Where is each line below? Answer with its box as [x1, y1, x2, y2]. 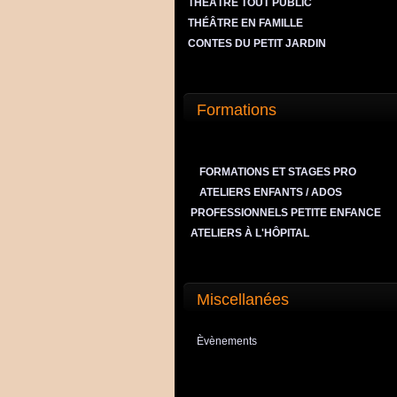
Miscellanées [197, 291, 289, 308]
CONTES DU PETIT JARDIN [188, 37, 329, 50]
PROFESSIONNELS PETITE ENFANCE [191, 206, 384, 219]
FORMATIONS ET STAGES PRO [199, 166, 356, 178]
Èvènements [197, 335, 257, 347]
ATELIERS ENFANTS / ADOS [199, 186, 342, 198]
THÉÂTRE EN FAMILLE [188, 17, 306, 29]
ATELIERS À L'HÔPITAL [191, 227, 312, 239]
